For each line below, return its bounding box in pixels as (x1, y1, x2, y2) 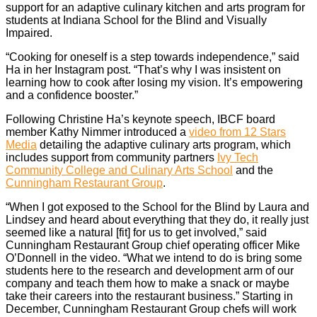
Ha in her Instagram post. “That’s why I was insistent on (6, 63, 281, 76)
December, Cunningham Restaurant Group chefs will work (6, 302, 296, 315)
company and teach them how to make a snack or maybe (6, 277, 289, 289)
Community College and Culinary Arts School (6, 163, 233, 176)
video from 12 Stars (189, 125, 286, 138)
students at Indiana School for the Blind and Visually (6, 13, 267, 26)
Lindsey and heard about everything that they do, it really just (6, 213, 309, 226)
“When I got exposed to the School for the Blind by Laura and (6, 200, 309, 213)
